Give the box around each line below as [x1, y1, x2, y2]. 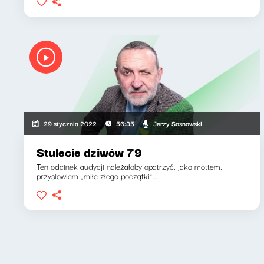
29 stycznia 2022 [44, 118, 97, 128]
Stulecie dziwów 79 [37, 143, 142, 161]
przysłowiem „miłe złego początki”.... [37, 169, 160, 182]
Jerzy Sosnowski [153, 117, 202, 128]
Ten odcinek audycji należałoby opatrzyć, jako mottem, [37, 160, 222, 173]
